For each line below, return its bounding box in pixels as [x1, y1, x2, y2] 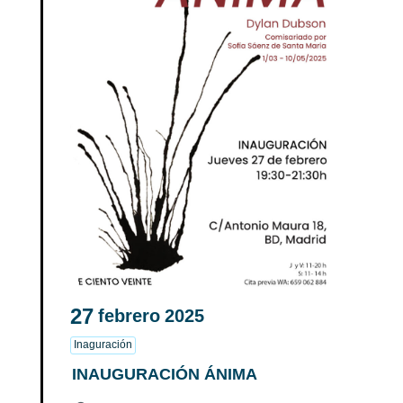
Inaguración [74, 337, 132, 351]
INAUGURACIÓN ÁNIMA [72, 364, 257, 383]
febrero [98, 306, 160, 327]
